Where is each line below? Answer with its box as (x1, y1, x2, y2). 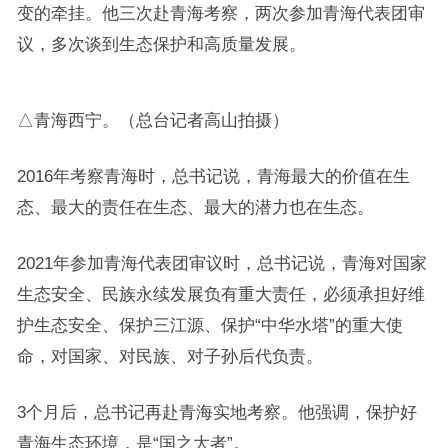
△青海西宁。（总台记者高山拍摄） (16, 111, 289, 129)
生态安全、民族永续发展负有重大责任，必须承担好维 (16, 285, 425, 303)
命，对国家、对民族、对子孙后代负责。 (16, 347, 323, 365)
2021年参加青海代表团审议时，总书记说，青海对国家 (16, 254, 427, 272)
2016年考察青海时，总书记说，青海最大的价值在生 (16, 167, 410, 185)
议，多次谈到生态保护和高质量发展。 (16, 35, 306, 53)
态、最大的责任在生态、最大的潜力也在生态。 (16, 198, 374, 216)
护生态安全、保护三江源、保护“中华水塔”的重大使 (16, 316, 403, 334)
